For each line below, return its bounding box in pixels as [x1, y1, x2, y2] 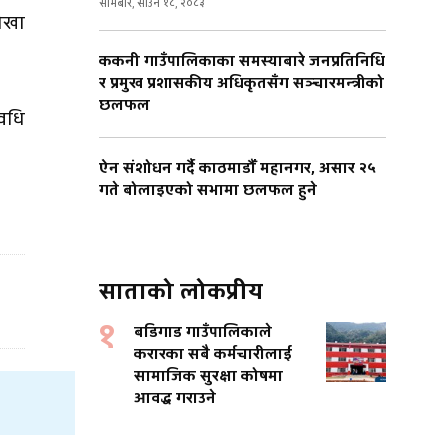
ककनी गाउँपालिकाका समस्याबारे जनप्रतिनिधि [99, 51, 385, 73]
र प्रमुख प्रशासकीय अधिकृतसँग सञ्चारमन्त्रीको [99, 73, 384, 95]
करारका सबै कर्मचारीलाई [134, 344, 292, 366]
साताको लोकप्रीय [99, 276, 263, 309]
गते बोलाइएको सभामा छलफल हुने [99, 180, 317, 202]
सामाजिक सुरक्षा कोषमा [134, 366, 283, 388]
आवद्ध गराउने [134, 388, 216, 410]
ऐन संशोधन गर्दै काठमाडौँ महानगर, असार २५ [99, 158, 376, 180]
